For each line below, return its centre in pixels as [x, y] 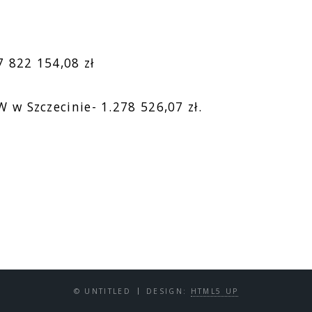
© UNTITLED [102, 291]
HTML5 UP [214, 291]
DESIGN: [168, 291]
